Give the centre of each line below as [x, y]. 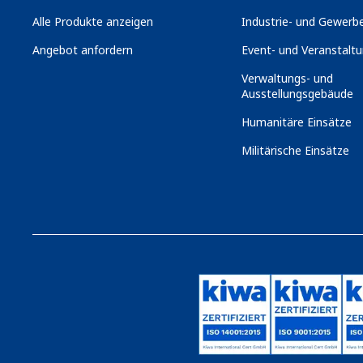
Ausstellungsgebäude [297, 94]
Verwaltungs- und [287, 78]
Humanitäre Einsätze [296, 122]
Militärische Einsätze [295, 150]
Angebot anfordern [83, 50]
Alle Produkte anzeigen [93, 21]
